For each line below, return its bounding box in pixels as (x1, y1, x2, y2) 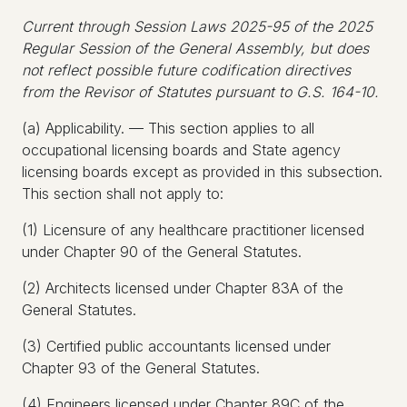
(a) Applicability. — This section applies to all (22, 119, 314, 137)
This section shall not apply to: (22, 184, 223, 203)
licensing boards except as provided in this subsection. (22, 163, 382, 181)
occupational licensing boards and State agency (22, 141, 341, 159)
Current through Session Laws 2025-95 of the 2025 (22, 17, 372, 35)
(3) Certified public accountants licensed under (22, 337, 331, 355)
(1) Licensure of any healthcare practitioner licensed (22, 221, 364, 239)
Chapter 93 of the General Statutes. (22, 359, 260, 377)
